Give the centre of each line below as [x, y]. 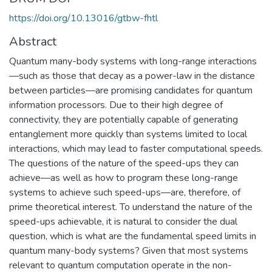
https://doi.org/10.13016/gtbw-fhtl [83, 18]
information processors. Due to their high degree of [116, 105]
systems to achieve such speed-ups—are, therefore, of [125, 192]
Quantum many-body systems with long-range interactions [133, 61]
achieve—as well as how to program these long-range [124, 178]
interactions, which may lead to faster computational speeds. [136, 148]
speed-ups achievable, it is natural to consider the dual [123, 221]
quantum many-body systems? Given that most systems [129, 250]
